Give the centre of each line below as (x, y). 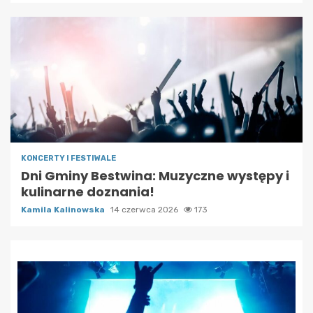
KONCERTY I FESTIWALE (68, 158)
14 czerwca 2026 (145, 209)
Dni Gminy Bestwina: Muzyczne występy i (155, 175)
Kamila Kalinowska (64, 209)
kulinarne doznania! (88, 191)
